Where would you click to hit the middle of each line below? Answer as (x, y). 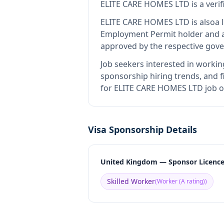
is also (202, 22)
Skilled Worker (131, 181)
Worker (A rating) (181, 181)
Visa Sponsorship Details (142, 129)
